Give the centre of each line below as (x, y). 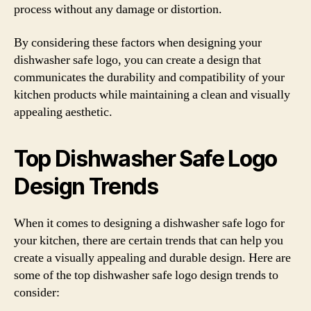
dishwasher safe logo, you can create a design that (137, 60)
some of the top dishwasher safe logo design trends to (146, 275)
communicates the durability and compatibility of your (149, 77)
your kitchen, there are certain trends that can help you (149, 240)
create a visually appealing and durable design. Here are (152, 258)
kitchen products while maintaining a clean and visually (152, 94)
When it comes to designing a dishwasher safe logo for (149, 223)
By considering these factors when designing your (138, 42)
